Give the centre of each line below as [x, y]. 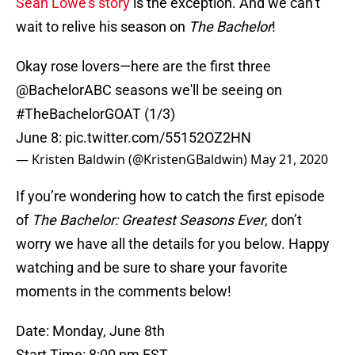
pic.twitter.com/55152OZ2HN [158, 138]
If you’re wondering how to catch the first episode [170, 197]
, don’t [283, 220]
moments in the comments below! [124, 292]
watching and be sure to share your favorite [152, 268]
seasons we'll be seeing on [197, 90]
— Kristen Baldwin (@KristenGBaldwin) [133, 160]
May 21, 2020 [289, 160]
